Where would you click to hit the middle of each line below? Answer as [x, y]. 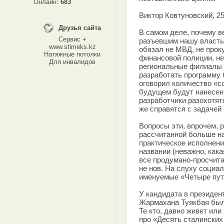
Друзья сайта [80, 28]
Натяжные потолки [72, 54]
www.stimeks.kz [72, 47]
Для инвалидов [72, 62]
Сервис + [72, 39]
